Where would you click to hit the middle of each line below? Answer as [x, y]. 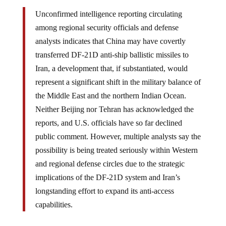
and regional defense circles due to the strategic [110, 163]
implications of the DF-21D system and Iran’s [107, 177]
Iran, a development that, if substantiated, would [111, 68]
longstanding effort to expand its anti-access [104, 191]
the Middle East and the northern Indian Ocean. [110, 95]
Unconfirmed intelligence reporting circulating [108, 14]
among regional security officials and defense [107, 27]
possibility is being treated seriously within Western [116, 150]
